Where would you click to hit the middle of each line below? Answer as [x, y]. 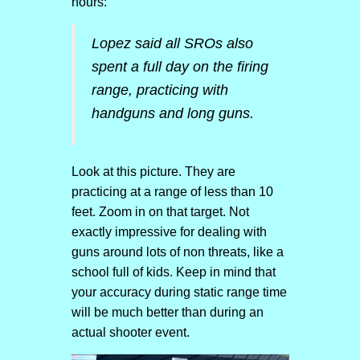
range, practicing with [160, 90]
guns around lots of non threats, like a [177, 252]
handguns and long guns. [172, 113]
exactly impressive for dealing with [169, 232]
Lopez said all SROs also [172, 43]
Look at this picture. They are [153, 172]
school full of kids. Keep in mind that [173, 272]
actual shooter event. [130, 332]
